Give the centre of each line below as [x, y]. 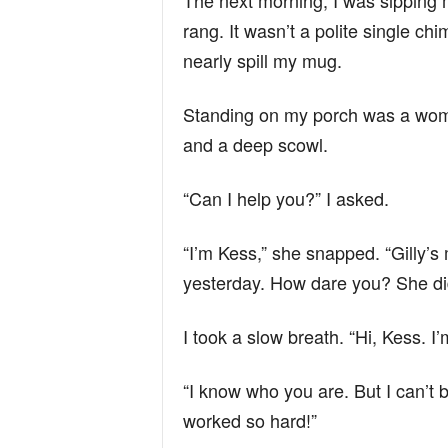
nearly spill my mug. [262, 60]
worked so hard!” [249, 420]
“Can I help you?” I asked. [285, 198]
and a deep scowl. [255, 144]
